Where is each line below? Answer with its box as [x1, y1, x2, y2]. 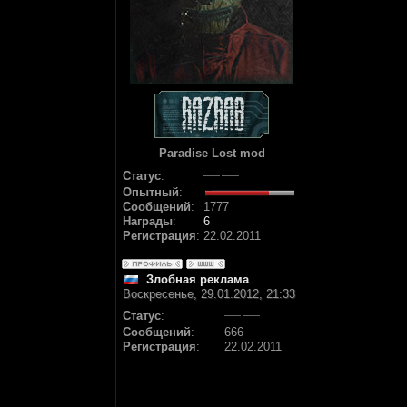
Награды [123, 214, 173, 228]
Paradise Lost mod [158, 146, 265, 160]
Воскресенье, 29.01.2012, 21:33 [123, 287, 295, 301]
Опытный [123, 185, 179, 199]
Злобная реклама [146, 273, 249, 286]
